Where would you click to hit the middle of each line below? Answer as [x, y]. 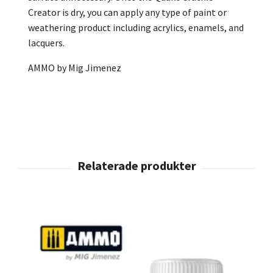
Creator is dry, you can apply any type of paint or [127, 12]
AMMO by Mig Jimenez [75, 68]
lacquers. [46, 43]
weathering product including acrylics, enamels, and [136, 27]
